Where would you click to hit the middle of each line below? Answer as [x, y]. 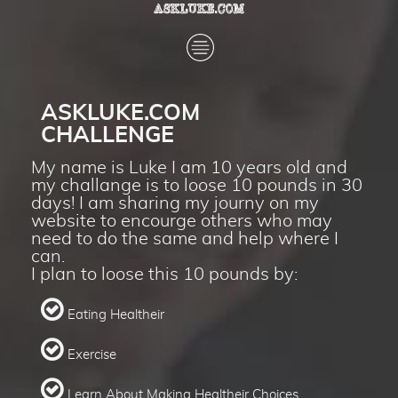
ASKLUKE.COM [121, 113]
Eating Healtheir [116, 314]
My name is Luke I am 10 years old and [190, 167]
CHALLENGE [108, 135]
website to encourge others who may [182, 221]
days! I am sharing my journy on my [175, 203]
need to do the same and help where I [185, 239]
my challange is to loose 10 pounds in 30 [197, 185]
